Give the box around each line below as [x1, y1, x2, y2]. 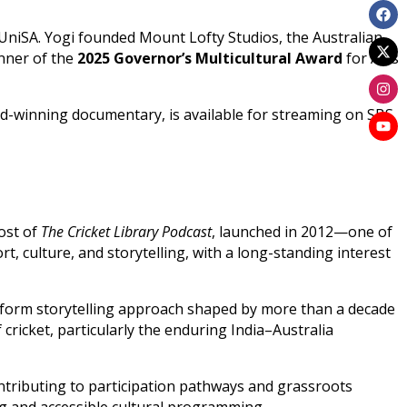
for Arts [342, 47, 399, 68]
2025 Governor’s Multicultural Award [77, 47, 342, 68]
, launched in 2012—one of [212, 222, 392, 243]
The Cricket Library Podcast [41, 222, 212, 243]
